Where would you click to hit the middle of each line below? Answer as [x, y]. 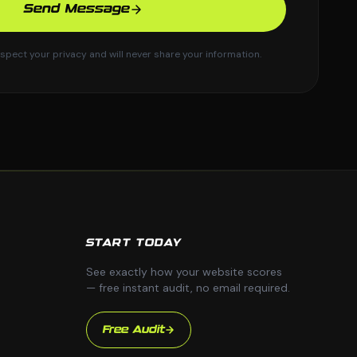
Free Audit [133, 330]
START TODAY [134, 243]
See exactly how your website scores [184, 272]
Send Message [76, 9]
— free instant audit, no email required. [188, 288]
